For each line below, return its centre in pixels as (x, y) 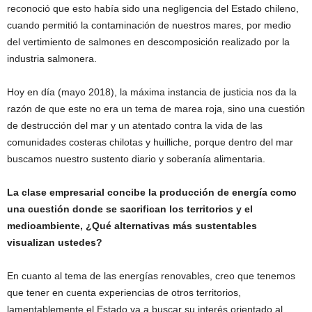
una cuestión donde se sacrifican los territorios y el (130, 209)
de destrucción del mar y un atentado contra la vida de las (135, 125)
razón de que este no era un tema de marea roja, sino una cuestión (156, 109)
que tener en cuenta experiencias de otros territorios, (124, 292)
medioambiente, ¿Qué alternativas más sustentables (132, 226)
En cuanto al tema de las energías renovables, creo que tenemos (151, 276)
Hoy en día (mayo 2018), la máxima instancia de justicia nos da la (152, 92)
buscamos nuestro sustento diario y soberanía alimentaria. (136, 159)
